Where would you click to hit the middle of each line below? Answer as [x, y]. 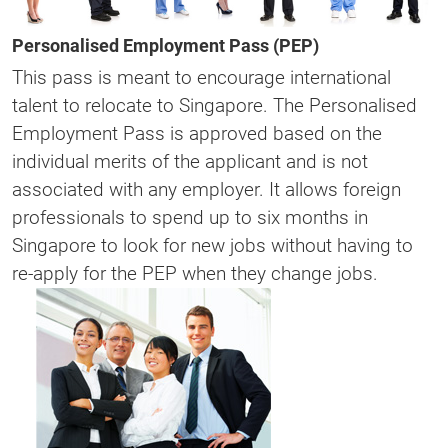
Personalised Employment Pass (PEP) [165, 45]
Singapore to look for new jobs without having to [212, 245]
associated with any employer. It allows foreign [206, 189]
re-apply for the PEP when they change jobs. [195, 273]
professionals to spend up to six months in [190, 217]
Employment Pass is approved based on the [197, 133]
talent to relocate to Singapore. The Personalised [214, 105]
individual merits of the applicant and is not [190, 161]
